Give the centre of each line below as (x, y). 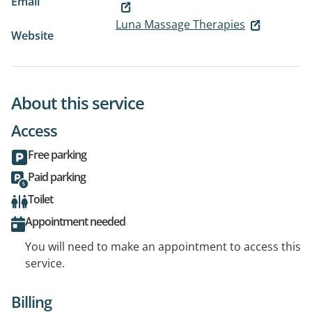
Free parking (57, 155)
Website (32, 36)
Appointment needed (75, 222)
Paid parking (57, 177)
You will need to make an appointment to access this (163, 247)
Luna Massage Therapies (180, 25)
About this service (78, 103)
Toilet (40, 200)
